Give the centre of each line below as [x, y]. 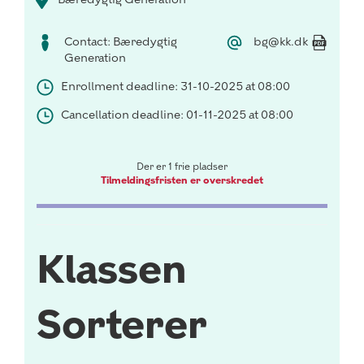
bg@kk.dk [281, 42]
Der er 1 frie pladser [182, 167]
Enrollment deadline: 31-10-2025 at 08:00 [175, 87]
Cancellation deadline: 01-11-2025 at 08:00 [177, 115]
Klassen [112, 269]
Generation [95, 58]
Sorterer [122, 324]
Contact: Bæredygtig [121, 42]
